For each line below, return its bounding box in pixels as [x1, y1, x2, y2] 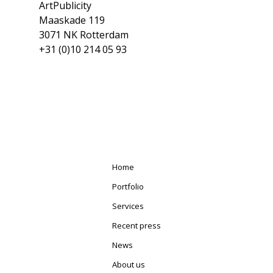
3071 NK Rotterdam [39, 28, 129, 42]
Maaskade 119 [39, 13, 105, 27]
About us [112, 259, 145, 271]
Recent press [112, 220, 161, 232]
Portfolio [112, 181, 144, 193]
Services [112, 200, 144, 212]
